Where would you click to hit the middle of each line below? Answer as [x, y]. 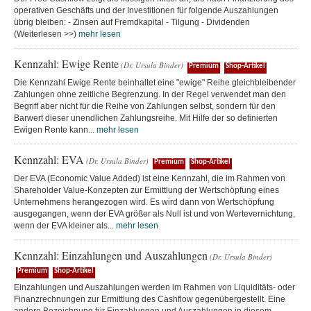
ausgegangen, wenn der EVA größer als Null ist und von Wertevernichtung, [154, 214]
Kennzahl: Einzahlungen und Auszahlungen [111, 255]
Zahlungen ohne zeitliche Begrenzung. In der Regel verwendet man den [150, 94]
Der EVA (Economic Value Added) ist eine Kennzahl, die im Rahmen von [150, 178]
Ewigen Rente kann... [55, 130]
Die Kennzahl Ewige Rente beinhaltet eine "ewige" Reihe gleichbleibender [155, 83]
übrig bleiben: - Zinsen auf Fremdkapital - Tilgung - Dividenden [132, 22]
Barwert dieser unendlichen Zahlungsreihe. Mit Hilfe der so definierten [146, 118]
